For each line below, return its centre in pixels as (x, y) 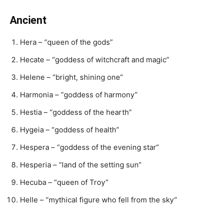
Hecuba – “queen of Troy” (64, 182)
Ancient (28, 20)
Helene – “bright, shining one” (72, 77)
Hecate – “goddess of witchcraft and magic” (95, 60)
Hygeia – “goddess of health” (70, 130)
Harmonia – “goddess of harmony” (79, 95)
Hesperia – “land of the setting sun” (81, 165)
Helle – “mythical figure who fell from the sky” (99, 200)
